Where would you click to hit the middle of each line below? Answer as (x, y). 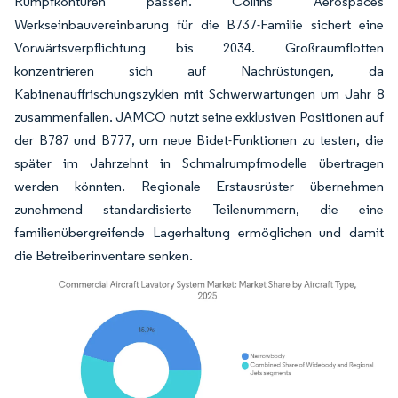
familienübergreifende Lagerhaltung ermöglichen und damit (199, 232)
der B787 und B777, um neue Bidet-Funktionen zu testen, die (199, 140)
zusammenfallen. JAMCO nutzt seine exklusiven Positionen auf (199, 117)
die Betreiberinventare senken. (103, 255)
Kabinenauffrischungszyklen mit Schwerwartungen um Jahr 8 (199, 94)
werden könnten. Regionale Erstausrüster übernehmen (199, 186)
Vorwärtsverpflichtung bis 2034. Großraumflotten (199, 48)
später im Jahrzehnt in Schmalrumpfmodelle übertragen (199, 163)
